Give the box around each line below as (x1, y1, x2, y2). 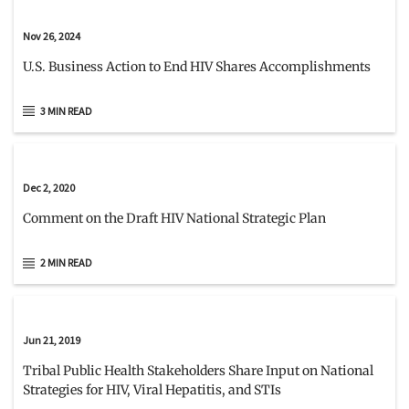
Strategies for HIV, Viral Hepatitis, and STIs (23, 382, 281, 399)
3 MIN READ (40, 103, 92, 118)
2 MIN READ (40, 256, 92, 270)
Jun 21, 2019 (23, 333, 80, 348)
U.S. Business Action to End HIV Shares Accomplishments (23, 58, 371, 75)
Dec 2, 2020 (23, 181, 75, 195)
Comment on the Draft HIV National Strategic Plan (23, 210, 326, 227)
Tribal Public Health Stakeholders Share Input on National (23, 362, 373, 380)
